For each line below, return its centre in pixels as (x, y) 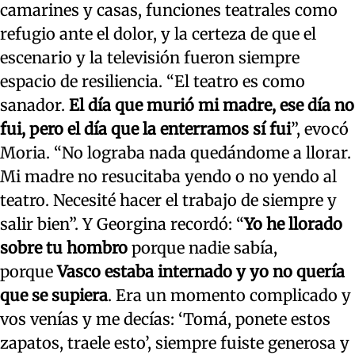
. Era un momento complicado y (229, 296)
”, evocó (320, 129)
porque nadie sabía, (202, 248)
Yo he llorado (293, 224)
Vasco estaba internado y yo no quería (199, 272)
